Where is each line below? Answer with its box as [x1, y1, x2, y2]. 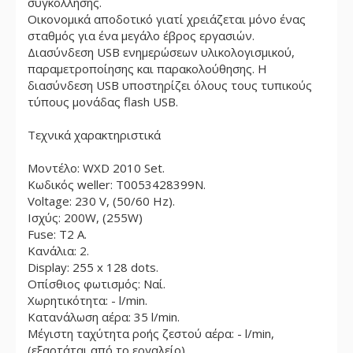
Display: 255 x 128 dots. [28, 259, 158, 275]
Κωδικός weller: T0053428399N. [28, 176, 206, 192]
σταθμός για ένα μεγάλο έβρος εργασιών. [28, 28, 255, 43]
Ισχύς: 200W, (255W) [28, 210, 143, 225]
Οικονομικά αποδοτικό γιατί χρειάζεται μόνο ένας [28, 11, 306, 27]
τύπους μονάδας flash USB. [28, 94, 178, 110]
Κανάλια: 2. [28, 243, 89, 258]
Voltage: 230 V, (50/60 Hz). [28, 193, 175, 209]
